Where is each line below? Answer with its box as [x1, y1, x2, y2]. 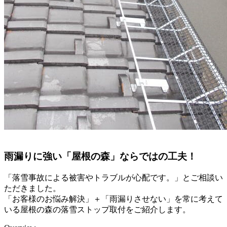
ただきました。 [4, 184, 61, 193]
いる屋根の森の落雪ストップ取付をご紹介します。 [4, 205, 191, 214]
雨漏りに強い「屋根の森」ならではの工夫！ [4, 151, 197, 162]
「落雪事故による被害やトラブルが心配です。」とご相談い [4, 173, 223, 182]
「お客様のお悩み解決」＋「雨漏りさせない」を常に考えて [4, 195, 223, 204]
